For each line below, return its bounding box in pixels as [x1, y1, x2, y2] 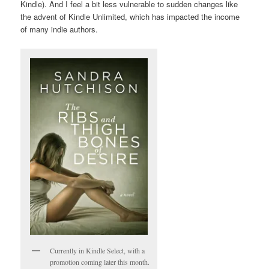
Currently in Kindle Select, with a [50, 245, 145, 255]
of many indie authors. [20, 23, 98, 35]
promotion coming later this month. [50, 256, 150, 267]
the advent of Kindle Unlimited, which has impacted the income [20, 11, 240, 23]
